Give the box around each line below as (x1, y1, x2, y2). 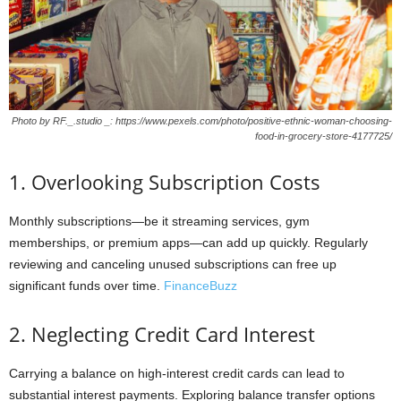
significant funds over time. (9, 278, 160, 294)
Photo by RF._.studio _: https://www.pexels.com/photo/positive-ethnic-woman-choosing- (12, 115, 392, 127)
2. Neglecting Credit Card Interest (9, 320, 315, 348)
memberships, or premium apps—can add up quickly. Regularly (9, 235, 368, 251)
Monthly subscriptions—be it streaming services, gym (9, 214, 310, 229)
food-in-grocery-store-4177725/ (255, 131, 392, 142)
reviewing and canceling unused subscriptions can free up (9, 257, 337, 272)
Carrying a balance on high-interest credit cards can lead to (9, 366, 345, 381)
